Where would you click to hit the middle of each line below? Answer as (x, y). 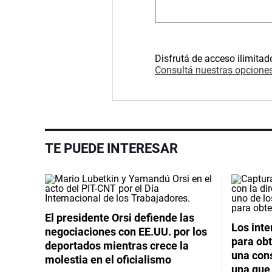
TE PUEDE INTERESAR (111, 148)
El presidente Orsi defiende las (120, 217)
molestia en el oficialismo (108, 259)
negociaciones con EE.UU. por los (126, 231)
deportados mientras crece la (117, 245)
